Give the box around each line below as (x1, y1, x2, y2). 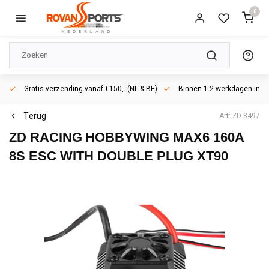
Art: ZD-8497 (219, 110, 260, 121)
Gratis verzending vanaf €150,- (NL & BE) (22, 84, 157, 94)
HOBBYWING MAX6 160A (85, 130, 244, 145)
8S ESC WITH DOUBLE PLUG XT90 (9, 148, 228, 163)
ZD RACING (9, 130, 82, 145)
